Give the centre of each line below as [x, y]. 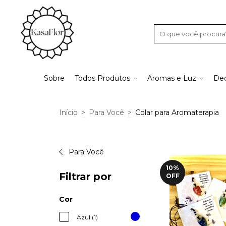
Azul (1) [87, 217]
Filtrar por [85, 177]
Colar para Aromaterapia [177, 112]
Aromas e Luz [172, 78]
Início [68, 112]
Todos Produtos [102, 78]
